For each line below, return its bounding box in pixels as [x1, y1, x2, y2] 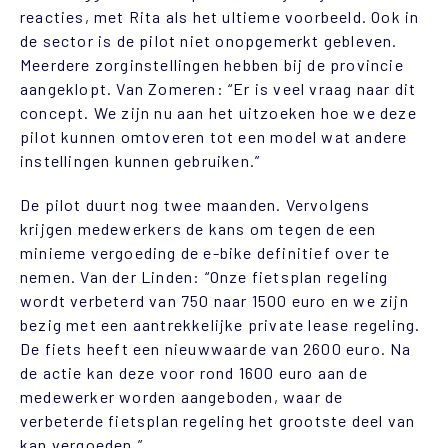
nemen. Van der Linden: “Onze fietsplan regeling [20, 266, 389, 286]
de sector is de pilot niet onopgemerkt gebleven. [20, 30, 398, 50]
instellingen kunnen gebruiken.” [20, 150, 261, 170]
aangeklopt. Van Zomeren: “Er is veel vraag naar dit [20, 78, 417, 98]
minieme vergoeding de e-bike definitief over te [20, 242, 391, 262]
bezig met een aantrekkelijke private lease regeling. [20, 314, 421, 334]
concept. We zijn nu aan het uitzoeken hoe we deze [20, 102, 417, 122]
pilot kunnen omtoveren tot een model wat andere [20, 126, 408, 146]
